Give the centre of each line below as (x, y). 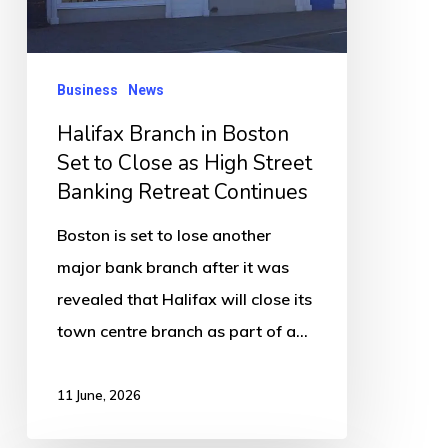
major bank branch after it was (172, 266)
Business (87, 89)
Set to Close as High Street (184, 162)
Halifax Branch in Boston (172, 133)
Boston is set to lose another (163, 234)
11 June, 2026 (98, 394)
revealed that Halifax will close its (184, 298)
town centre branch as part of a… (182, 330)
